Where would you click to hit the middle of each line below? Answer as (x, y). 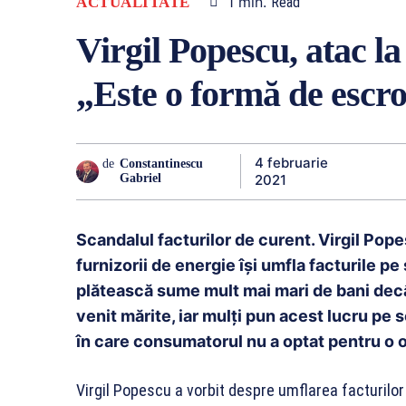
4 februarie (291, 163)
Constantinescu (162, 164)
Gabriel (141, 179)
